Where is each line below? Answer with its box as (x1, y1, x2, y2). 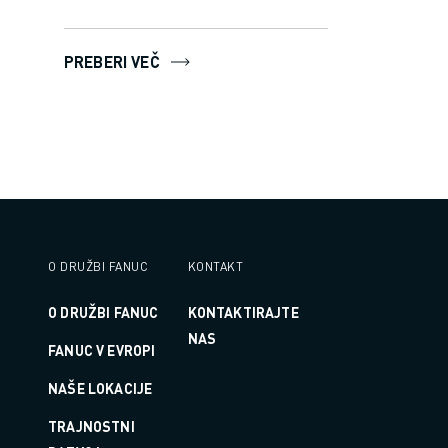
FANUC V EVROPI (48, 341, 156, 359)
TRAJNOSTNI (48, 417, 135, 435)
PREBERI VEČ (64, 50, 160, 72)
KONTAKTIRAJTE (187, 303, 299, 321)
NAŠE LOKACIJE (48, 379, 153, 397)
